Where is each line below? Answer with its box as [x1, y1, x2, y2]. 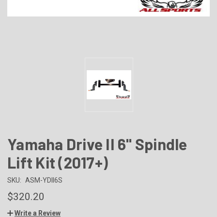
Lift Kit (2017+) [7, 153, 108, 171]
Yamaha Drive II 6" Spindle [7, 134, 187, 153]
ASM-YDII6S [25, 176, 62, 184]
